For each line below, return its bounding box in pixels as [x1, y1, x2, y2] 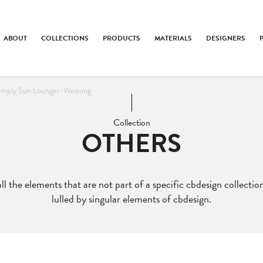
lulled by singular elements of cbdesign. [52, 191, 211, 207]
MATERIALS [154, 33, 193, 43]
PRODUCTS [103, 33, 141, 43]
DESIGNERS [206, 33, 246, 43]
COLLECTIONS [41, 33, 89, 43]
